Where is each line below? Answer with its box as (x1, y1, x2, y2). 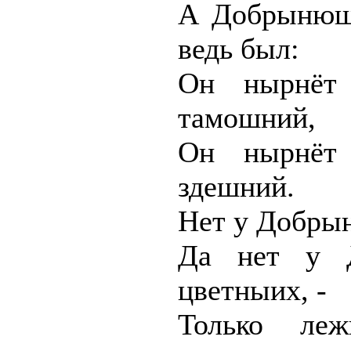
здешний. (178, 170, 295, 203)
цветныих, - (178, 273, 327, 306)
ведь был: (178, 32, 299, 65)
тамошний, (178, 101, 316, 134)
